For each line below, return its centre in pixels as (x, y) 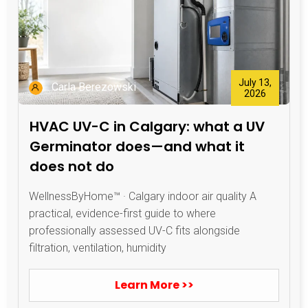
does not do (72, 166)
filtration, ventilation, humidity (98, 247)
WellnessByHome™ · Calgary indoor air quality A (143, 196)
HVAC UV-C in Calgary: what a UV (147, 126)
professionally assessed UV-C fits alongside (134, 230)
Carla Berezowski (94, 87)
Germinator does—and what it (137, 146)
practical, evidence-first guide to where (122, 213)
